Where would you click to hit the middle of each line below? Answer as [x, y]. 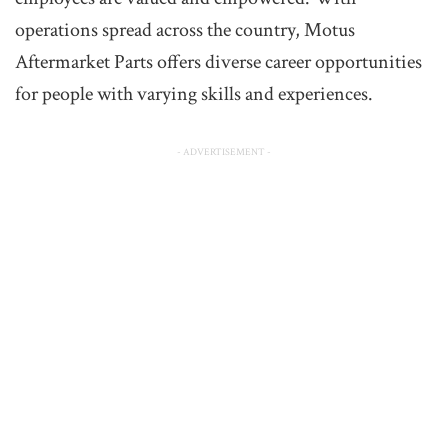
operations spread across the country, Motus [185, 30]
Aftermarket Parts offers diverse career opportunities [218, 62]
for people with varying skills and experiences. [194, 94]
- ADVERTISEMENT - [224, 153]
